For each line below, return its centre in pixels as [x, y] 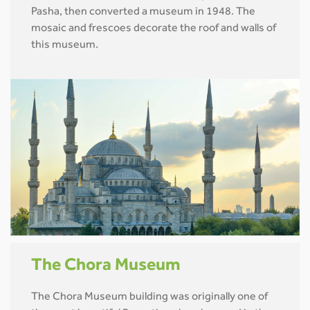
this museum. [65, 45]
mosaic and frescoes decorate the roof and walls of [154, 29]
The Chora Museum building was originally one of [149, 298]
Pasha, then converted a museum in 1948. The [143, 12]
